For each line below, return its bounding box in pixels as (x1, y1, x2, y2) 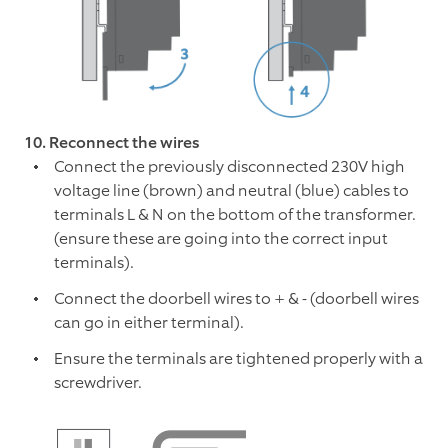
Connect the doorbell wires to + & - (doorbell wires (54, 287, 419, 309)
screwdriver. (54, 371, 145, 393)
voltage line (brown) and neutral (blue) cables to (54, 179, 409, 201)
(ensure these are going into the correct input (54, 227, 388, 249)
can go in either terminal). (54, 311, 244, 333)
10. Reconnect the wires (24, 131, 199, 153)
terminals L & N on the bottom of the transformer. (54, 203, 416, 225)
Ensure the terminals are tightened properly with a (54, 347, 423, 369)
